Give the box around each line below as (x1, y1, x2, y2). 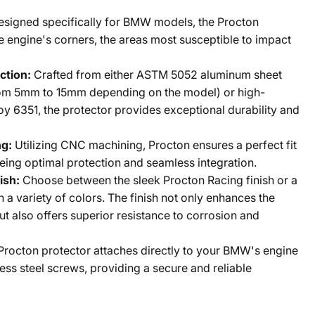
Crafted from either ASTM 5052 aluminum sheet (33, 67, 282, 82)
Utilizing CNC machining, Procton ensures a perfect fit (14, 137, 297, 152)
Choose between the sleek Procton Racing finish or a (22, 172, 297, 187)
